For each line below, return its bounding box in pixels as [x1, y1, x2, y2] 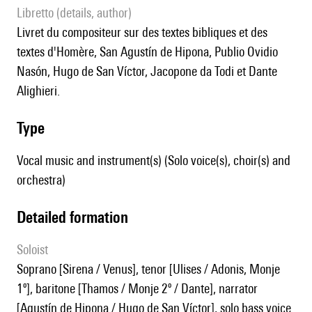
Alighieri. [17, 83, 60, 99]
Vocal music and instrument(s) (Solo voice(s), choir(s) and [17, 153, 290, 169]
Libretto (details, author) [22, 5, 132, 21]
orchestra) [17, 172, 65, 188]
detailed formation [26, 208, 128, 227]
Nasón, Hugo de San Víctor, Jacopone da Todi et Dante [17, 63, 277, 79]
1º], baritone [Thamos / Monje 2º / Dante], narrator [17, 281, 258, 297]
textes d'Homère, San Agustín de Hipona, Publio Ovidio [17, 44, 278, 60]
